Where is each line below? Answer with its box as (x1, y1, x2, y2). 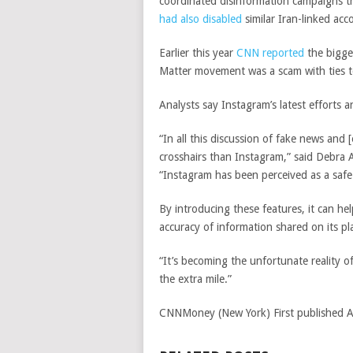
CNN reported (236, 46, 304, 60)
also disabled (180, 13, 242, 26)
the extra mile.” (159, 273, 232, 286)
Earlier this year (159, 46, 236, 60)
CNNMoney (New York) (159, 307, 273, 320)
